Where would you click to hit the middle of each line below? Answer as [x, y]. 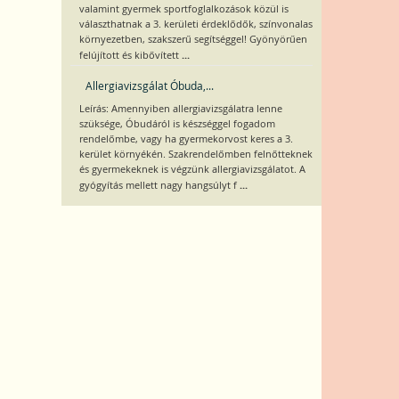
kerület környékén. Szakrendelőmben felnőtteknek [195, 154]
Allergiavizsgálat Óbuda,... [149, 85]
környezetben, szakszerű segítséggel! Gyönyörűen [193, 39]
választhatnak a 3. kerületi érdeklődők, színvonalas [195, 24]
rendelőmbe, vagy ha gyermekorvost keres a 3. [186, 139]
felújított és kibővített [130, 55]
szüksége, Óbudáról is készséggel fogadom [177, 124]
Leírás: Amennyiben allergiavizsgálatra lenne [180, 109]
